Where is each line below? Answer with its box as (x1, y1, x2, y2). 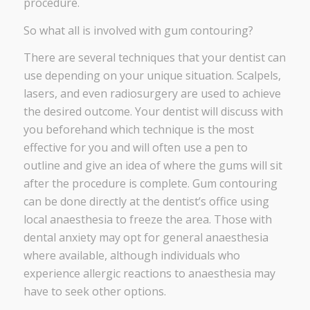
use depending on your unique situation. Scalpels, (23, 68, 281, 84)
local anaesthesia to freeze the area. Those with (23, 212, 272, 228)
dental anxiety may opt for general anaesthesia (23, 230, 268, 246)
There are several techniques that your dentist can (23, 50, 286, 66)
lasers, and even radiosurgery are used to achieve (23, 86, 281, 102)
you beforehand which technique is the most (23, 122, 254, 138)
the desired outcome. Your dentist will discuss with (23, 104, 283, 120)
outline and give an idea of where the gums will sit (23, 158, 282, 174)
